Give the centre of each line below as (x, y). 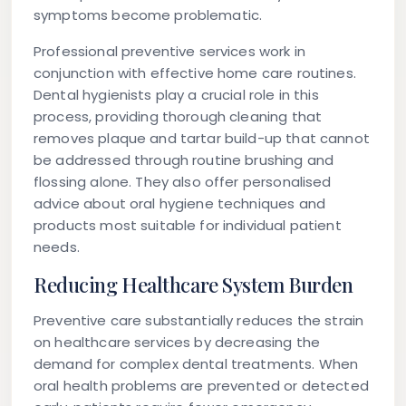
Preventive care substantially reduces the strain (199, 321)
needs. (57, 247)
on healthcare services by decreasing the (177, 343)
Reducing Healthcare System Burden (193, 285)
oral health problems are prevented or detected (201, 386)
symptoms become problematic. (148, 15)
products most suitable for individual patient (188, 226)
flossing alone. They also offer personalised (183, 182)
